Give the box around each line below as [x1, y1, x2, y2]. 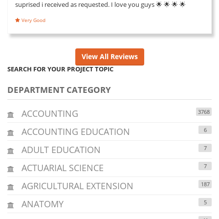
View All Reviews [81, 51, 138, 61]
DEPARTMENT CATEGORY [7, 84, 111, 95]
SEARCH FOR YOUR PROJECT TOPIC [7, 64, 113, 73]
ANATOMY [19, 197, 64, 210]
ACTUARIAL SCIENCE [19, 161, 104, 174]
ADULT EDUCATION [19, 143, 101, 155]
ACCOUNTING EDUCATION [19, 125, 130, 137]
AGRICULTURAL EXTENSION [19, 179, 133, 192]
